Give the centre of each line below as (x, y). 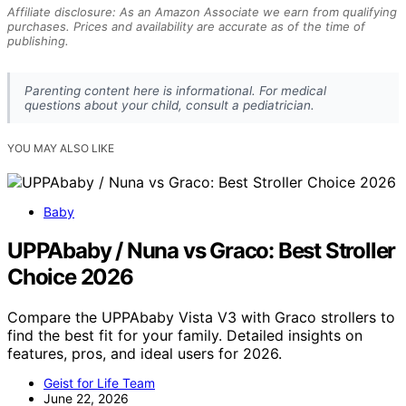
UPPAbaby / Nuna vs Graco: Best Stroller (202, 250)
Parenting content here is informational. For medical (175, 90)
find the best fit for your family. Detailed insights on (185, 335)
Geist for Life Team (99, 382)
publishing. (38, 40)
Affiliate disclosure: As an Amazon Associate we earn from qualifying (202, 11)
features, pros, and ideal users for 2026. (145, 353)
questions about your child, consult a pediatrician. (169, 105)
